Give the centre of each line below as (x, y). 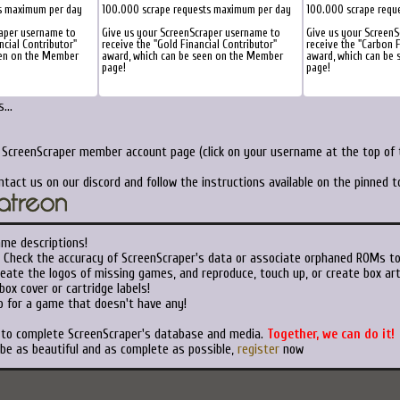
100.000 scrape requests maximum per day (196, 9)
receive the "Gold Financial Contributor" (189, 44)
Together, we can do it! (331, 334)
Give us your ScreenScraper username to (191, 33)
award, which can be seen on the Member (192, 56)
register (258, 350)
